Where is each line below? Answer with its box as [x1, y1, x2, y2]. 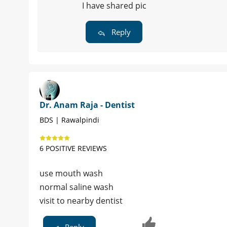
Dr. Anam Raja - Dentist [40, 99, 135, 110]
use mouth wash [40, 167, 103, 179]
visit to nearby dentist [40, 195, 123, 206]
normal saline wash [40, 181, 113, 193]
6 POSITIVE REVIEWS [40, 143, 107, 153]
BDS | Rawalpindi [40, 115, 99, 125]
